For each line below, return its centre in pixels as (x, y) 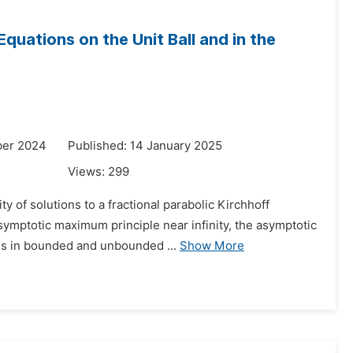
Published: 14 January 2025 (145, 146)
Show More (212, 246)
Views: (88, 172)
